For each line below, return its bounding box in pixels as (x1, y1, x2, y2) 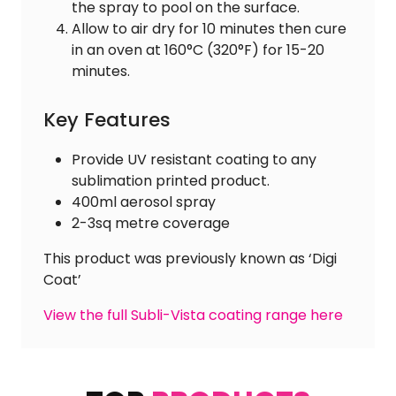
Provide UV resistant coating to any (72, 149, 316, 171)
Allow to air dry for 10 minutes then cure (72, 19, 346, 40)
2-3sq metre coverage (72, 213, 230, 234)
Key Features (43, 106, 171, 134)
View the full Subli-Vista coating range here (43, 305, 343, 326)
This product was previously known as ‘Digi (43, 248, 337, 270)
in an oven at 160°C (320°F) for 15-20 (72, 40, 324, 61)
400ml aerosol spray (72, 192, 216, 213)
